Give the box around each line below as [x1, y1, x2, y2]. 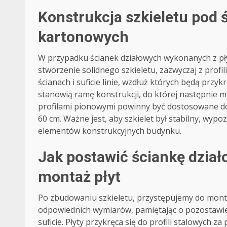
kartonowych [38, 28, 129, 46]
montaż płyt [38, 168, 121, 186]
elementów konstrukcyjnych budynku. [38, 125, 181, 137]
